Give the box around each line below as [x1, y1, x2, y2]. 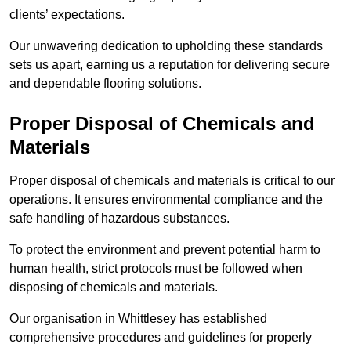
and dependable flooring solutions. [9, 77, 201, 91]
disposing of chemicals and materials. [9, 280, 221, 295]
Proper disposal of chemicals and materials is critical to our [9, 174, 335, 188]
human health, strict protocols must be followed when [9, 262, 302, 276]
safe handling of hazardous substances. [9, 212, 230, 226]
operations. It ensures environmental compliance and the [9, 193, 323, 207]
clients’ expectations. [9, 8, 128, 22]
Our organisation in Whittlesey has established [9, 312, 267, 326]
